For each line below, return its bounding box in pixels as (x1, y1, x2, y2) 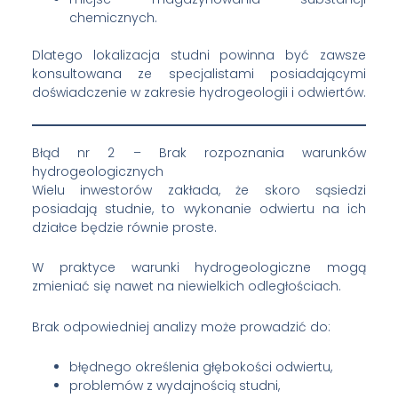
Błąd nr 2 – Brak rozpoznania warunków (31, 143, 367, 162)
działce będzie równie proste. (31, 218, 217, 236)
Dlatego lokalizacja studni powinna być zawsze (31, 46, 367, 65)
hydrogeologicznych (31, 162, 163, 180)
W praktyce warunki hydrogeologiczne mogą (31, 259, 367, 277)
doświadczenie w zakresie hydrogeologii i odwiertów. (31, 84, 366, 102)
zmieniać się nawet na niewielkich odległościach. (31, 277, 341, 296)
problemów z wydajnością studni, (68, 377, 280, 395)
